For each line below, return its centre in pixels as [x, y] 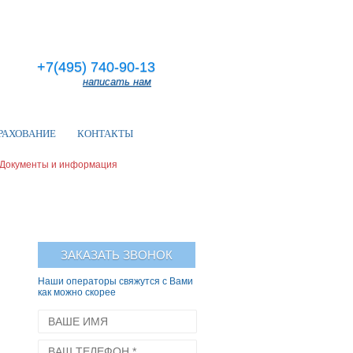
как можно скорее [77, 292]
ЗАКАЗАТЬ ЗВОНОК [117, 255]
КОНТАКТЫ [105, 134]
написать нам [117, 82]
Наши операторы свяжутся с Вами [115, 281]
